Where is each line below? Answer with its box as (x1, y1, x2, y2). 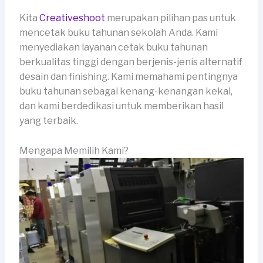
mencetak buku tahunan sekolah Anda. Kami (19, 27, 218, 39)
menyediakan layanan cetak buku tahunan (19, 42, 208, 53)
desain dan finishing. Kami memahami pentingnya (19, 71, 238, 83)
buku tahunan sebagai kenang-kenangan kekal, (19, 86, 232, 97)
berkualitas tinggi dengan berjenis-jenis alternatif (19, 56, 242, 68)
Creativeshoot (39, 12, 105, 24)
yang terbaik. (19, 115, 78, 127)
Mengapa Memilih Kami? (19, 144, 129, 156)
